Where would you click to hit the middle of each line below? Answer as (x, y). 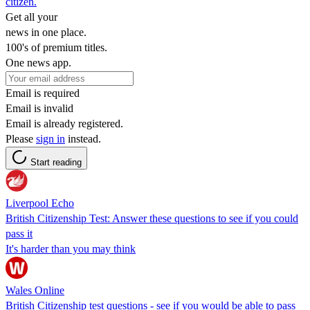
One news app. (38, 62)
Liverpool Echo (40, 203)
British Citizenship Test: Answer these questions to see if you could (152, 218)
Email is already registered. (64, 123)
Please (21, 138)
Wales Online (35, 290)
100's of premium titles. (56, 47)
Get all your (31, 17)
